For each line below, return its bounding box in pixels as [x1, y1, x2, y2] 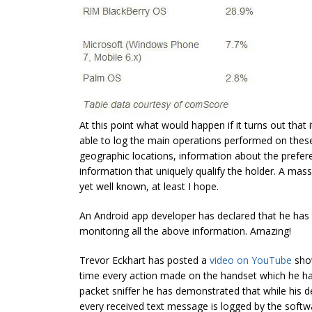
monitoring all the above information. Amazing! [79, 224, 291, 237]
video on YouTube [210, 253, 292, 267]
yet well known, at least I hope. [79, 179, 219, 193]
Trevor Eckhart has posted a [79, 253, 210, 267]
